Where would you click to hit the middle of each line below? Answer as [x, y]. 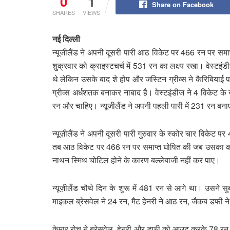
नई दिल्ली [66, 39]
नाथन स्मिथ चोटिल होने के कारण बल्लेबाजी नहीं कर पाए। [136, 160]
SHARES [64, 12]
